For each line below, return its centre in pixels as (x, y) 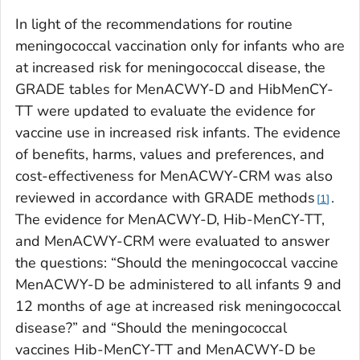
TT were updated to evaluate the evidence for (165, 111)
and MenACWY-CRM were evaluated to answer (172, 241)
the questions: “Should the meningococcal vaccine (177, 263)
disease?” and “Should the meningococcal (151, 328)
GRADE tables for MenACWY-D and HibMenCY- (174, 90)
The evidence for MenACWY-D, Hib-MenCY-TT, (170, 220)
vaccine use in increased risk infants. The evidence (178, 133)
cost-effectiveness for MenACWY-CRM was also (174, 176)
